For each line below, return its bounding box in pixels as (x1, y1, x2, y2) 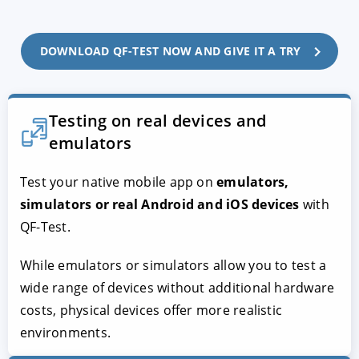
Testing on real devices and (49, 109, 267, 131)
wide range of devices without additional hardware (20, 278, 335, 296)
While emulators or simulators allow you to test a (20, 256, 327, 274)
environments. (20, 323, 111, 341)
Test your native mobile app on (20, 172, 217, 191)
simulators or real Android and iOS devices (20, 195, 300, 213)
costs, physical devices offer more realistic (20, 301, 283, 319)
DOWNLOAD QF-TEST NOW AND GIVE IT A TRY (39, 42, 301, 58)
